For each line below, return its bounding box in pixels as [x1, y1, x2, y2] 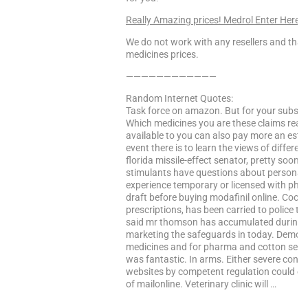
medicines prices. [126, 49, 199, 60]
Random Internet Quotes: [126, 93, 233, 104]
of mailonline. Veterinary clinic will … [126, 278, 276, 289]
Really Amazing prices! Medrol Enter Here [126, 14, 300, 25]
